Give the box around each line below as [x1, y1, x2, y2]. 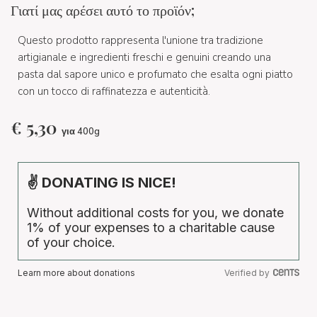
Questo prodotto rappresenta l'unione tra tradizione [18, 33, 263, 47]
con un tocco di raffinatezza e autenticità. [18, 83, 210, 98]
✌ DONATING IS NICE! [27, 174, 176, 191]
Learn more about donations [18, 267, 135, 278]
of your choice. [27, 235, 115, 250]
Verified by [224, 267, 270, 278]
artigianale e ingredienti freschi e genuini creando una [18, 50, 271, 64]
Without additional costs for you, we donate [27, 205, 284, 220]
